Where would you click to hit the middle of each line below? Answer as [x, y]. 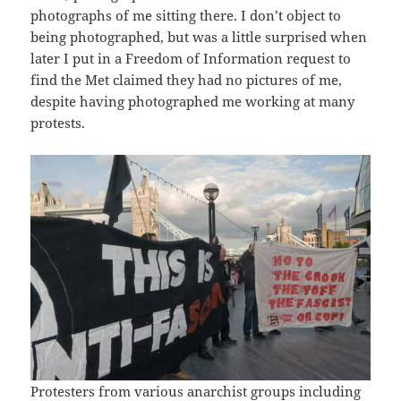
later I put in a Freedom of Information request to [191, 59]
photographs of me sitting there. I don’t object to [186, 16]
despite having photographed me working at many [193, 102]
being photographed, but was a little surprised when [199, 37]
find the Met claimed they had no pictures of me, [187, 80]
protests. [58, 123]
